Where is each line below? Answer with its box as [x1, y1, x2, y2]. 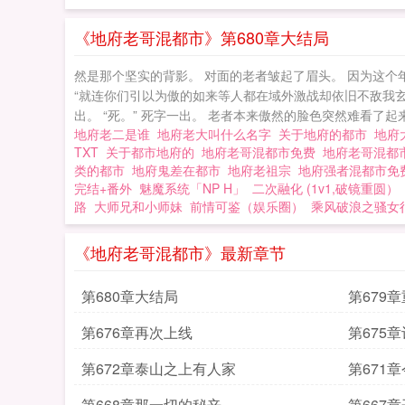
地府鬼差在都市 [132, 161, 228, 179]
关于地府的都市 [278, 125, 374, 143]
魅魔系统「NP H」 [139, 179, 245, 197]
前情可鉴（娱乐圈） [190, 197, 304, 215]
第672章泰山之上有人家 [81, 358, 236, 379]
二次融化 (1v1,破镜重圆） [252, 179, 399, 197]
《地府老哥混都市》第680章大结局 [74, 25, 329, 49]
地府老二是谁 [74, 125, 157, 143]
